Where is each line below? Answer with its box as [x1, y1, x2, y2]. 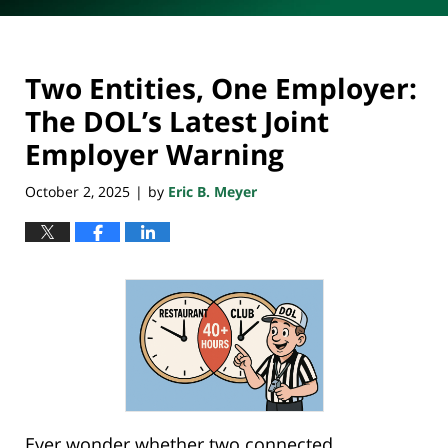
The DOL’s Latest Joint [25, 102, 329, 141]
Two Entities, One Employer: [25, 69, 417, 108]
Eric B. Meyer [168, 181, 257, 201]
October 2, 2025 [25, 181, 130, 201]
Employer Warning [25, 135, 284, 174]
